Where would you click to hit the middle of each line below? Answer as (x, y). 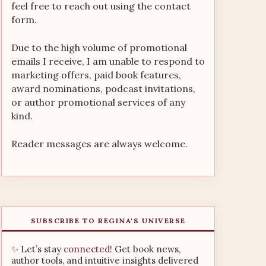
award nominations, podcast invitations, (103, 88)
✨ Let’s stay (37, 249)
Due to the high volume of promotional (99, 47)
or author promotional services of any (98, 102)
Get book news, (146, 249)
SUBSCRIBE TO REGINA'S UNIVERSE (108, 221)
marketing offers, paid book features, (96, 75)
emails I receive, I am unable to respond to (108, 61)
